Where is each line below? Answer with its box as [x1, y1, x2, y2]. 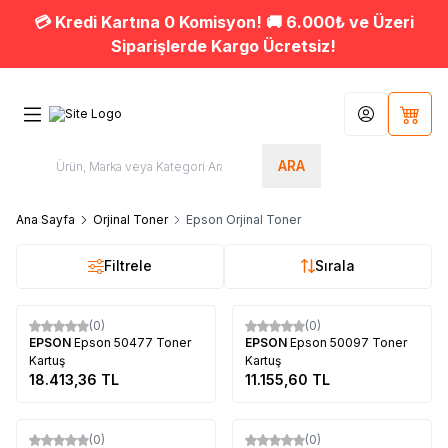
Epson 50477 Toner [74, 334, 191, 350]
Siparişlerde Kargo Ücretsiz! [111, 36, 337, 56]
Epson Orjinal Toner [186, 212, 301, 227]
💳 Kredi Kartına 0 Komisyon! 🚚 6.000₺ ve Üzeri [33, 12, 414, 32]
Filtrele [104, 257, 152, 275]
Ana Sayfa [16, 212, 75, 227]
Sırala [315, 257, 355, 275]
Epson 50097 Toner [290, 334, 407, 350]
